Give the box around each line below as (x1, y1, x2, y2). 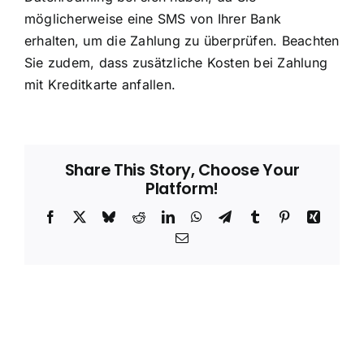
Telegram (231, 209, 281, 223)
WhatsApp (201, 209, 259, 223)
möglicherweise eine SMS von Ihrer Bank (24, 10, 282, 27)
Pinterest (290, 209, 336, 223)
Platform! (145, 176, 219, 200)
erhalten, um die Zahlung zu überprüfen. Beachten (24, 32, 340, 49)
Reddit (144, 209, 180, 223)
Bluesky (115, 209, 159, 223)
